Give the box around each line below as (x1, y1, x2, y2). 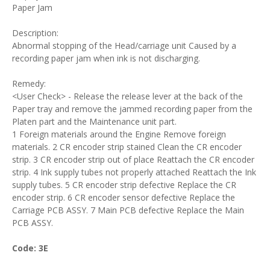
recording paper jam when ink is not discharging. (12, 52, 200, 64)
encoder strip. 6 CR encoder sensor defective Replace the (12, 192, 235, 203)
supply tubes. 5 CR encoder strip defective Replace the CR (12, 179, 236, 190)
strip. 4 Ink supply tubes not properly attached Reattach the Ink (12, 166, 256, 178)
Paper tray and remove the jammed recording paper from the (12, 103, 253, 115)
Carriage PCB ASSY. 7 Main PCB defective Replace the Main (12, 204, 244, 216)
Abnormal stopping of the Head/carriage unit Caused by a (12, 40, 236, 51)
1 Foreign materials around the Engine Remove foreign (12, 128, 226, 140)
